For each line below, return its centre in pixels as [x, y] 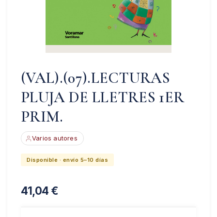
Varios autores [55, 138]
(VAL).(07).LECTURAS [96, 78]
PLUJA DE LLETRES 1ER [103, 97]
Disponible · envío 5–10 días [67, 160]
